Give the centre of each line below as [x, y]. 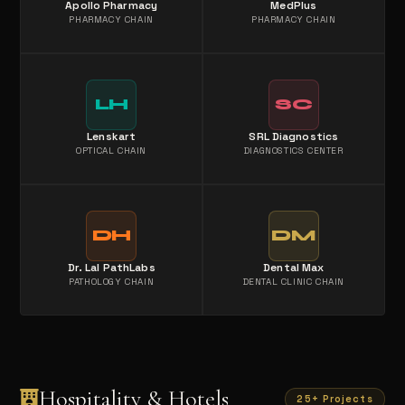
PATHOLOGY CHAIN [112, 282]
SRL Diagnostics [294, 137]
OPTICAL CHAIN [112, 151]
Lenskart [112, 137]
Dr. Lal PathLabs [111, 268]
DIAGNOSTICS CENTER [293, 151]
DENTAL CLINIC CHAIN [293, 282]
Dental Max [294, 268]
